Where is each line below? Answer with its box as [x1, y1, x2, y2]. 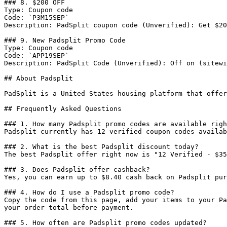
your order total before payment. [4, 204, 134, 211]
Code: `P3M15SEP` [4, 14, 69, 21]
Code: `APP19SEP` [4, 52, 69, 59]
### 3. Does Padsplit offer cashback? [4, 166, 150, 173]
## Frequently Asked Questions [4, 105, 122, 112]
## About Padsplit [4, 74, 73, 82]
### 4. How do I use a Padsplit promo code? [4, 188, 174, 196]
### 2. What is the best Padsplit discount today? [4, 143, 199, 150]
